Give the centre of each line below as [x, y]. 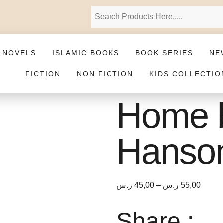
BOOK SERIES [164, 53]
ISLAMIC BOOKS [86, 53]
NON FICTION [105, 74]
